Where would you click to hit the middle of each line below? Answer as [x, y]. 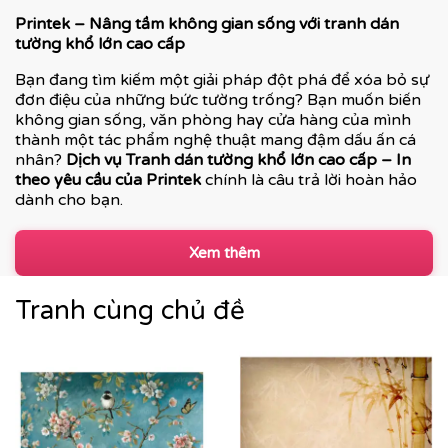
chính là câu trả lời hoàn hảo [309, 180]
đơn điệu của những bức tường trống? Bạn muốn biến [218, 100]
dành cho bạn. [69, 200]
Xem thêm [224, 253]
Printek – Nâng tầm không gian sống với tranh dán [207, 24]
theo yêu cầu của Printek [108, 180]
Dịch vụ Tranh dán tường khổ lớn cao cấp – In [238, 160]
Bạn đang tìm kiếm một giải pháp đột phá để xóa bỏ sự [222, 80]
